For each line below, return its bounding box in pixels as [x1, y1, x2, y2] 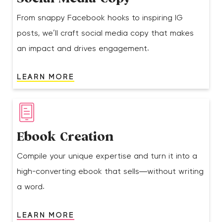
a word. [17, 182, 45, 191]
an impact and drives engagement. [17, 44, 150, 53]
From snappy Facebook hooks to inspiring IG [17, 13, 183, 22]
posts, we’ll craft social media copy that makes [17, 29, 194, 37]
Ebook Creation [17, 130, 114, 145]
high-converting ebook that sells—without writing [17, 167, 204, 175]
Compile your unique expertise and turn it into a [17, 152, 198, 160]
